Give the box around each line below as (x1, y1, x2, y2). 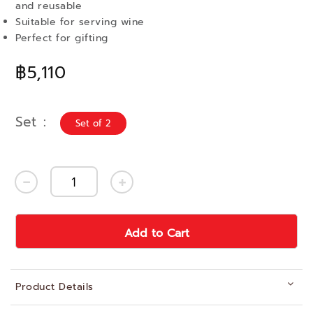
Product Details (15, 279, 94, 294)
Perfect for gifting (15, 31, 108, 45)
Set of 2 (75, 117, 111, 130)
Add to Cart (124, 225, 189, 242)
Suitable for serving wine (15, 15, 145, 29)
